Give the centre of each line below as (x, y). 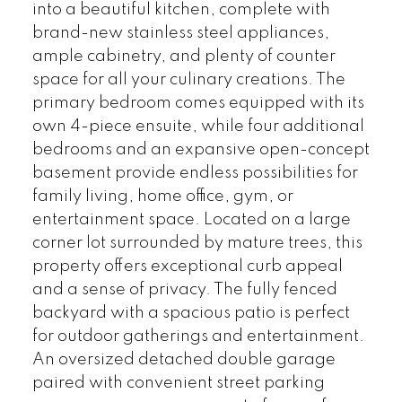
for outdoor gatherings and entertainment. (198, 336)
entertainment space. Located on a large (191, 220)
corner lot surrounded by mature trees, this (197, 243)
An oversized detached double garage (184, 360)
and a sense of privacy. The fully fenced (184, 290)
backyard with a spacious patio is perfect (191, 313)
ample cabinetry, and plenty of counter (184, 57)
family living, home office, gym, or (162, 197)
